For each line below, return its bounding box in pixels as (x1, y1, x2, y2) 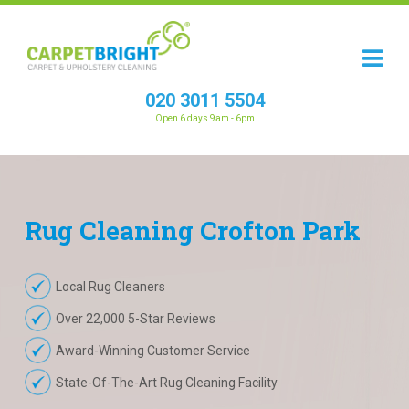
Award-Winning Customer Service (55, 343, 250, 358)
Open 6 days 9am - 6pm (154, 109, 255, 119)
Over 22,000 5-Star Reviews (55, 311, 215, 326)
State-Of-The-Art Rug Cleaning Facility (55, 375, 278, 390)
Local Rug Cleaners (55, 279, 165, 294)
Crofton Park (200, 214, 361, 247)
